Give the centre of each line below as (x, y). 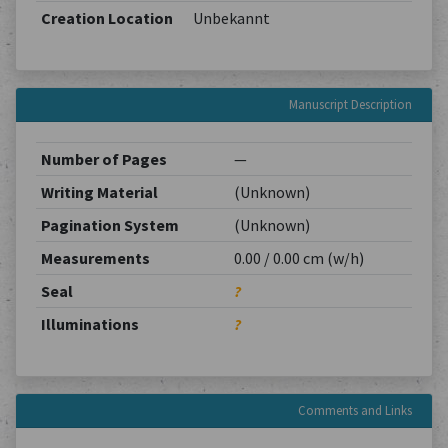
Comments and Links (355, 410)
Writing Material (99, 192)
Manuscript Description (350, 104)
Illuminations (89, 324)
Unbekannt (231, 18)
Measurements (95, 258)
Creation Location (106, 18)
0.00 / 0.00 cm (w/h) (298, 258)
